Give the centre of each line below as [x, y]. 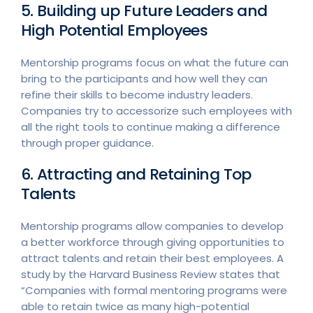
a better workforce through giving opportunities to [153, 242]
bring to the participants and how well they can [144, 79]
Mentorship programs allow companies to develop [152, 226]
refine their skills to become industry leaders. [137, 95]
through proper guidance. [87, 143]
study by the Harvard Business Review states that [151, 274]
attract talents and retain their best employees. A [152, 258]
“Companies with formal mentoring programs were [154, 290]
